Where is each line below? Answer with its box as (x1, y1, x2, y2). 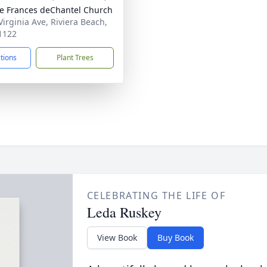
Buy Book (157, 232, 194, 243)
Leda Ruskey (86, 203, 162, 222)
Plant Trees (56, 52, 94, 63)
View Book (97, 232, 137, 243)
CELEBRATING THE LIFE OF (86, 189, 226, 202)
